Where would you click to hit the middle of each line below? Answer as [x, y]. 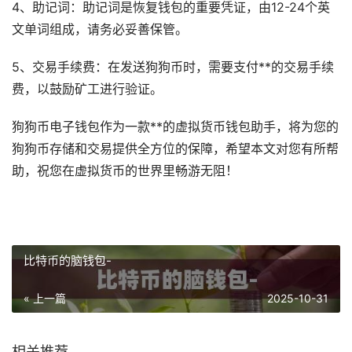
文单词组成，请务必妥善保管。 [100, 30]
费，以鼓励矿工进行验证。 [87, 90]
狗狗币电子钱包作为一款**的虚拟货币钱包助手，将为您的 [175, 127]
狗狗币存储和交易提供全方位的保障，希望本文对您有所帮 [175, 149]
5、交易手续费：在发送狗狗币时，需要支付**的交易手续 [173, 68]
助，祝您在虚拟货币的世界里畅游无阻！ [125, 171]
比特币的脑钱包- [68, 261]
